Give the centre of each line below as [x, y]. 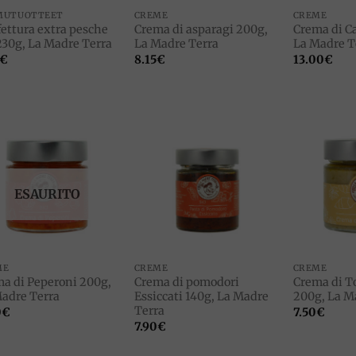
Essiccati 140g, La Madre [201, 296]
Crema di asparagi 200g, [201, 29]
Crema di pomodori [186, 282]
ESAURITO [47, 193]
